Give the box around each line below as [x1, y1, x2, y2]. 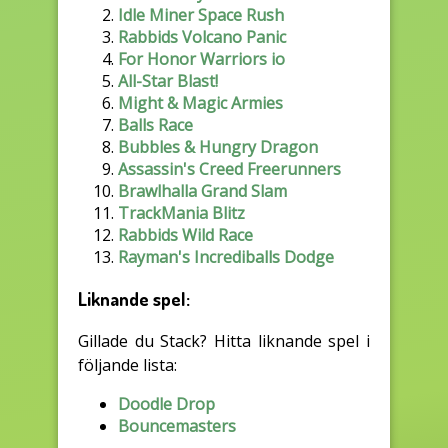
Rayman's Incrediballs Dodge [118, 246, 334, 269]
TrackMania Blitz [118, 202, 245, 225]
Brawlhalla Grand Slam [118, 180, 287, 203]
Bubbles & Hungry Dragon [118, 136, 318, 159]
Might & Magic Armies [118, 92, 283, 115]
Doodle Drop [118, 392, 215, 415]
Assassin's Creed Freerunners [118, 158, 341, 181]
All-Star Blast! [118, 70, 218, 93]
